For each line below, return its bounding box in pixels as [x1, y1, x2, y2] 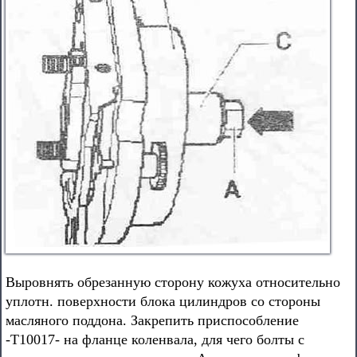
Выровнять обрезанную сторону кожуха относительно [6, 274, 340, 290]
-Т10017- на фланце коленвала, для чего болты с [6, 331, 304, 347]
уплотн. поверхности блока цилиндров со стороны [6, 293, 320, 309]
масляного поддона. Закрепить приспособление [6, 312, 299, 328]
